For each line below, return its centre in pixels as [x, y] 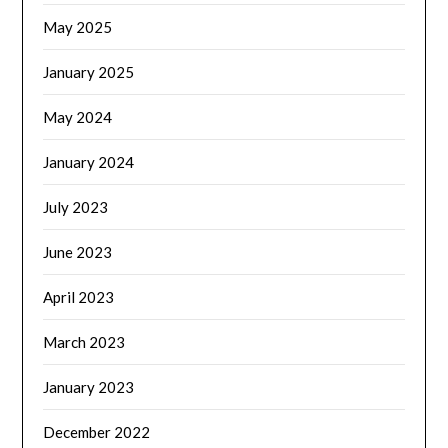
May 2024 [78, 116]
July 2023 [76, 206]
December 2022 [97, 431]
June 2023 [78, 251]
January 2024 [89, 161]
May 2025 [78, 26]
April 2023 [79, 296]
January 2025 [89, 71]
